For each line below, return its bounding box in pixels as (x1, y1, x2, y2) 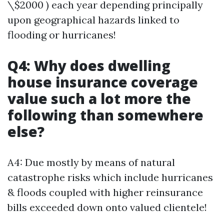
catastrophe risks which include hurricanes (7, 171, 213, 183)
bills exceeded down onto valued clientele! (7, 201, 207, 213)
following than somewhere (7, 105, 203, 124)
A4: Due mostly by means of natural (7, 156, 175, 168)
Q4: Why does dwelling (7, 56, 170, 75)
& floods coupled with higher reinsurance (7, 186, 203, 198)
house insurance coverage (7, 72, 198, 91)
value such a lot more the (7, 89, 191, 108)
